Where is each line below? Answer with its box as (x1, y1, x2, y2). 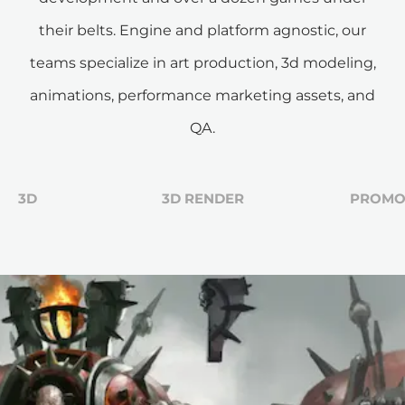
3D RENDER (161, 190, 244, 208)
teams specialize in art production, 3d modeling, (29, 54, 376, 72)
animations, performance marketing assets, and (30, 87, 375, 105)
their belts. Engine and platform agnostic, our (39, 22, 366, 40)
